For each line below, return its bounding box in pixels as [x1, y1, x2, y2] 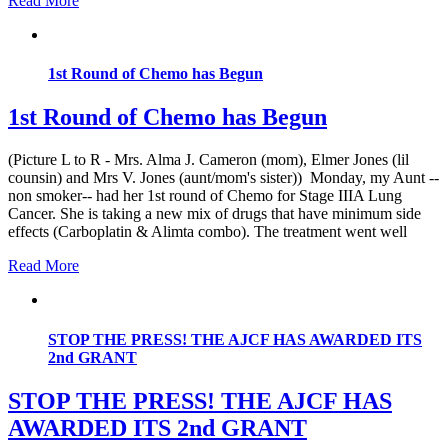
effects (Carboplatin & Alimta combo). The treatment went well [8, 223, 407, 241]
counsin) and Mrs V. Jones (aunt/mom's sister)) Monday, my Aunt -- [8, 169, 439, 187]
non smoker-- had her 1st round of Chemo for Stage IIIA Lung [8, 187, 402, 205]
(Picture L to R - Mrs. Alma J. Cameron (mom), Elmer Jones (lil [8, 151, 409, 169]
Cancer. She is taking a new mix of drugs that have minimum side [8, 205, 421, 223]
